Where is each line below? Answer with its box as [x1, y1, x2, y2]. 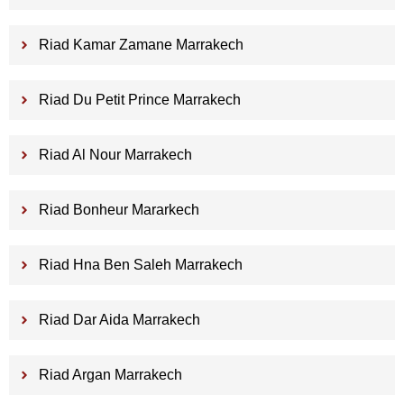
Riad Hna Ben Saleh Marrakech [38, 257, 243, 273]
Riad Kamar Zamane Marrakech [38, 37, 243, 53]
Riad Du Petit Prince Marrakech [38, 92, 241, 108]
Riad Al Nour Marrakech [38, 147, 192, 163]
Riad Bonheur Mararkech [38, 202, 199, 218]
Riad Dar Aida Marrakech [38, 312, 200, 328]
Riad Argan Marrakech [38, 367, 182, 383]
